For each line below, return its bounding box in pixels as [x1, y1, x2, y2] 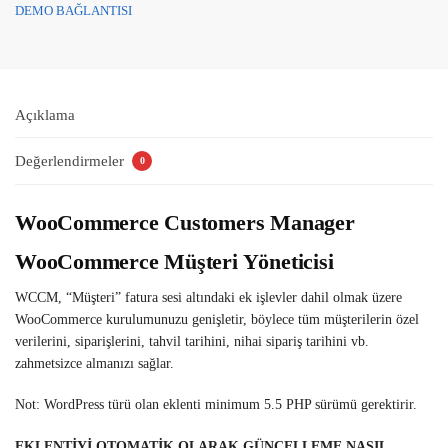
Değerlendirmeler [15, 152, 128, 169]
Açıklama [15, 107, 75, 124]
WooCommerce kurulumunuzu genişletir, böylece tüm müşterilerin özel [15, 311, 419, 327]
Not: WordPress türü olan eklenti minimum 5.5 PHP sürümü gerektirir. [15, 397, 417, 413]
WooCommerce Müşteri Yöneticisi [15, 248, 334, 274]
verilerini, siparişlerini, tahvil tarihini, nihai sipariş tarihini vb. [15, 333, 369, 349]
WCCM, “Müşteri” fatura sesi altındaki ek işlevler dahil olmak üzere [15, 289, 402, 305]
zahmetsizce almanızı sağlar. [15, 355, 174, 371]
